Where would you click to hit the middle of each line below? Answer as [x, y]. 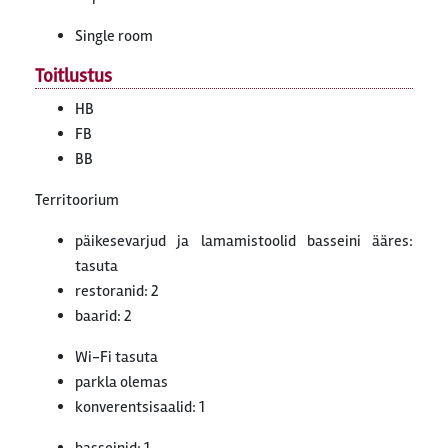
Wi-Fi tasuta [116, 357]
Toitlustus [73, 76]
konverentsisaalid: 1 [140, 407]
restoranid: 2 [117, 291]
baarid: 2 [103, 316]
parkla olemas [121, 382]
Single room [114, 36]
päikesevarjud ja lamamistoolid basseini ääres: [244, 241]
